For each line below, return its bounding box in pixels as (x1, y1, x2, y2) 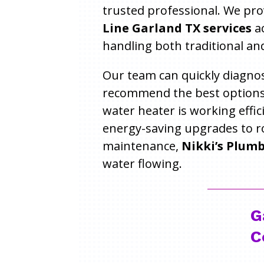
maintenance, (102, 138, 181, 154)
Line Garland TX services (102, 20, 252, 37)
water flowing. (102, 156, 182, 172)
